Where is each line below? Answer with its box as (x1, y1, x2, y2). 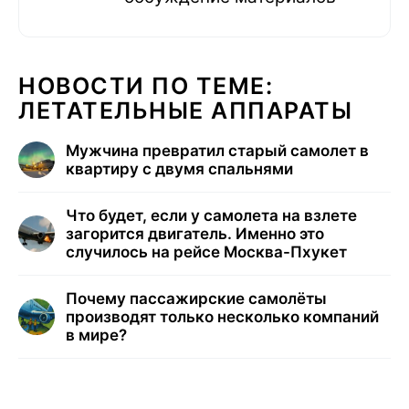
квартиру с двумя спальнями (66, 160, 293, 179)
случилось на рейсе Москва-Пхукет (66, 243, 347, 262)
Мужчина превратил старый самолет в (66, 142, 369, 161)
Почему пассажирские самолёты (66, 289, 327, 309)
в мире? (66, 326, 127, 345)
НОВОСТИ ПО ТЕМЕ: (18, 72, 273, 100)
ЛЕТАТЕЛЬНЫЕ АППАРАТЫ (18, 97, 352, 125)
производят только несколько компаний (66, 308, 379, 327)
